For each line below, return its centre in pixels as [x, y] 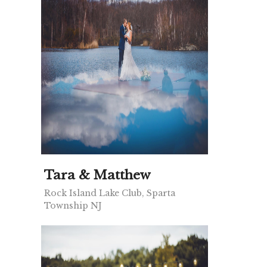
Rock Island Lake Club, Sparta [110, 193]
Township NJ [73, 206]
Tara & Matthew [97, 176]
